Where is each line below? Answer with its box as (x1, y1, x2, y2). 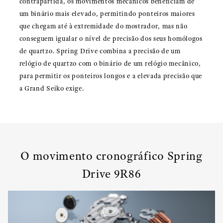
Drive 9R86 (82, 166, 141, 181)
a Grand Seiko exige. (19, 84, 84, 93)
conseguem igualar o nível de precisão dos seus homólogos (19, 34, 203, 43)
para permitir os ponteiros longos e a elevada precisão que (19, 71, 203, 80)
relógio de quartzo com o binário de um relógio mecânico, (19, 59, 201, 68)
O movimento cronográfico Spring (20, 148, 203, 163)
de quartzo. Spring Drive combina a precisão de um (19, 46, 181, 55)
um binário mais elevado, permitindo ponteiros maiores (19, 9, 195, 18)
